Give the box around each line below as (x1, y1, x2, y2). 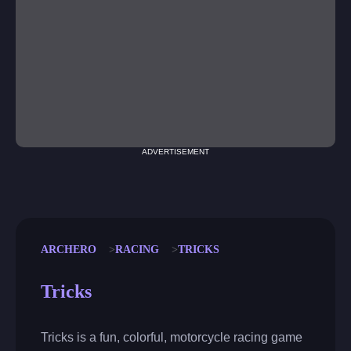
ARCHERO (41, 243, 96, 256)
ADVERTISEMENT (142, 147, 209, 157)
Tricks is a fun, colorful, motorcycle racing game (41, 331, 302, 345)
